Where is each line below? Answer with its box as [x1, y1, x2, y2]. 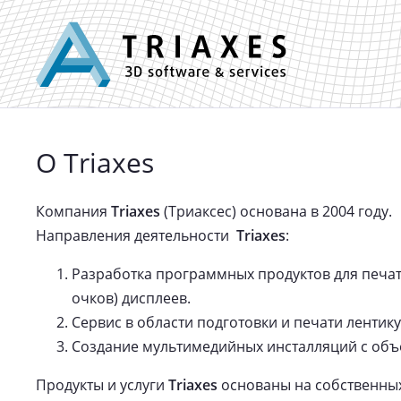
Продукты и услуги [36, 375, 168, 395]
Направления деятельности [36, 226, 236, 245]
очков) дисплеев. [72, 288, 191, 308]
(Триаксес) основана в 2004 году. [160, 201, 392, 221]
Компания [36, 201, 111, 221]
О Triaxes [36, 144, 154, 181]
